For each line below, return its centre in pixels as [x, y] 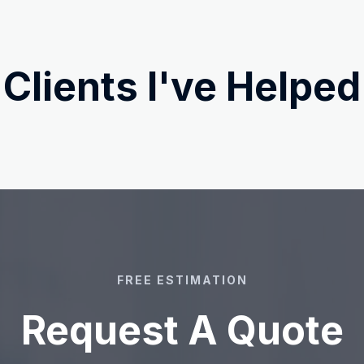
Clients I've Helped [182, 87]
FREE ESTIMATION [182, 280]
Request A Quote [182, 330]
